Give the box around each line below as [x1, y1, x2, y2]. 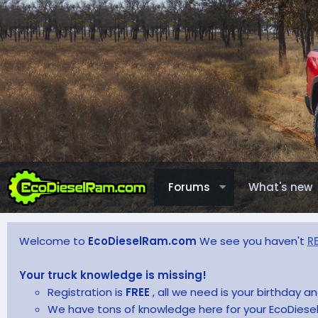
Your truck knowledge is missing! [19, 267, 207, 283]
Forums [168, 180, 210, 194]
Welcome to [19, 233, 88, 248]
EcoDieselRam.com [88, 233, 199, 248]
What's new [248, 180, 312, 194]
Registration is [48, 284, 126, 300]
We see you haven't [199, 233, 307, 248]
